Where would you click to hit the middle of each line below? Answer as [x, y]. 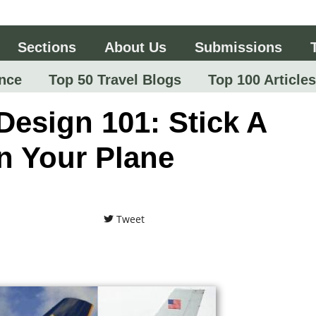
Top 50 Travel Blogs [113, 80]
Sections [47, 47]
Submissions [238, 47]
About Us [135, 47]
